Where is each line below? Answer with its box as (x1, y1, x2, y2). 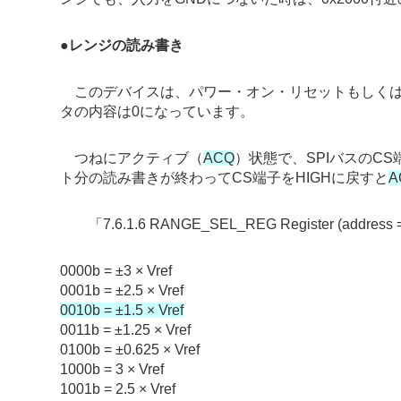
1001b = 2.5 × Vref (60, 381, 176, 397)
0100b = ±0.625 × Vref (60, 342, 200, 358)
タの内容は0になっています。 (60, 104, 255, 120)
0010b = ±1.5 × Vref (60, 303, 184, 319)
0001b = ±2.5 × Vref (60, 283, 184, 299)
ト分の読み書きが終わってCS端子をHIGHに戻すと (60, 170, 389, 186)
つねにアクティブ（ (60, 150, 204, 166)
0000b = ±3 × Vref (60, 263, 173, 279)
